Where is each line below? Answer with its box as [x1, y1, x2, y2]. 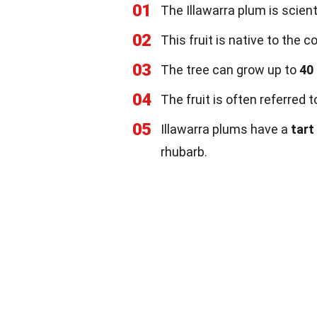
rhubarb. [161, 144, 207, 159]
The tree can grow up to [161, 62, 299, 77]
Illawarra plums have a [161, 122, 291, 137]
